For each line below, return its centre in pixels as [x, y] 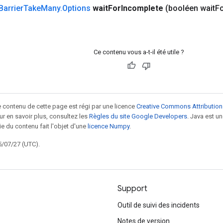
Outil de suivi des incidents [159, 205]
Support [132, 189]
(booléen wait [190, 8]
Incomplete [142, 8]
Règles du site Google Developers [138, 116]
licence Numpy [109, 126]
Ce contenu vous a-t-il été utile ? [139, 52]
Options [76, 8]
